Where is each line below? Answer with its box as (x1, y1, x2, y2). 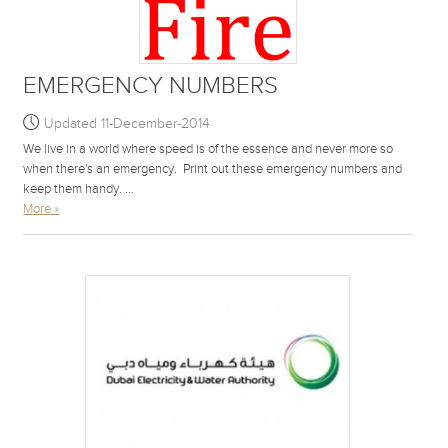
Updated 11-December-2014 (44, 115, 211, 132)
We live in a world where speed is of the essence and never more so (23, 140, 394, 157)
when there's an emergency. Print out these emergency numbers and (23, 160, 403, 177)
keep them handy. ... (23, 180, 135, 197)
